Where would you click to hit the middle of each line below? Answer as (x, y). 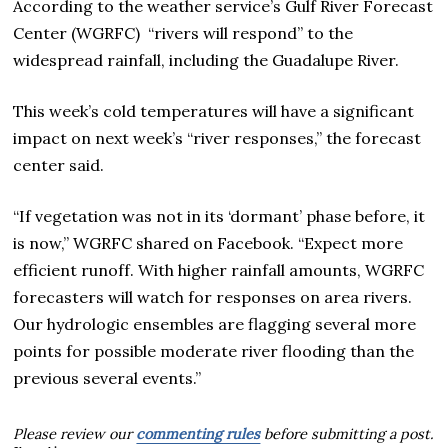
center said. (59, 164)
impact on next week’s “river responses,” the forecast (217, 137)
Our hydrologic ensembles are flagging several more (215, 323)
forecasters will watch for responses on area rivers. (213, 296)
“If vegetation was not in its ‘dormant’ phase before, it (219, 215)
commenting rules (198, 433)
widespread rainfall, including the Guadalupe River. (206, 59)
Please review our (75, 433)
